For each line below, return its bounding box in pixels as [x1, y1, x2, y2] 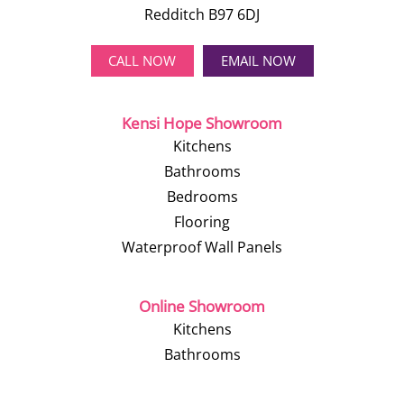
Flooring [174, 212, 230, 232]
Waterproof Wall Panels [122, 237, 282, 257]
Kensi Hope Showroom [122, 113, 282, 133]
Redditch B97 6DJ [144, 4, 260, 24]
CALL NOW [108, 51, 177, 70]
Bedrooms [166, 187, 238, 207]
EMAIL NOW [220, 51, 296, 70]
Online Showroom [139, 296, 265, 317]
